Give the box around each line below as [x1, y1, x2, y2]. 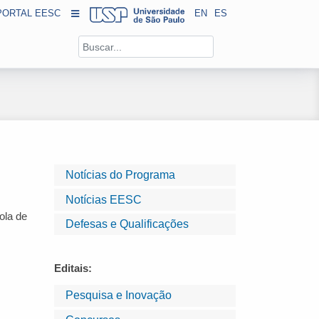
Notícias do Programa [66, 169, 175, 182]
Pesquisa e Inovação [66, 289, 172, 302]
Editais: [54, 262, 92, 275]
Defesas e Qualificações [66, 217, 189, 230]
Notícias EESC [66, 193, 142, 206]
